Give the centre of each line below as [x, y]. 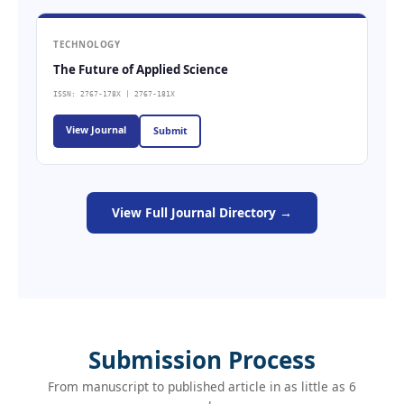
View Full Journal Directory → [202, 212]
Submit [170, 131]
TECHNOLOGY [87, 44]
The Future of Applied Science [141, 69]
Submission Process [202, 359]
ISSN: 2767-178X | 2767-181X [114, 93]
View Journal [96, 129]
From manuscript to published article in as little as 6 [202, 386]
